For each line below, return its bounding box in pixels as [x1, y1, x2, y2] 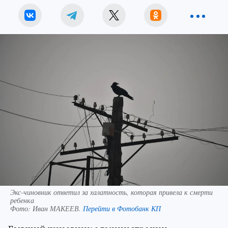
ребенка [10, 195, 34, 206]
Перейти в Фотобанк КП [83, 204, 161, 214]
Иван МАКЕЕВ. [33, 204, 83, 214]
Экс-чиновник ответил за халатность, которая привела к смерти [10, 187, 213, 197]
